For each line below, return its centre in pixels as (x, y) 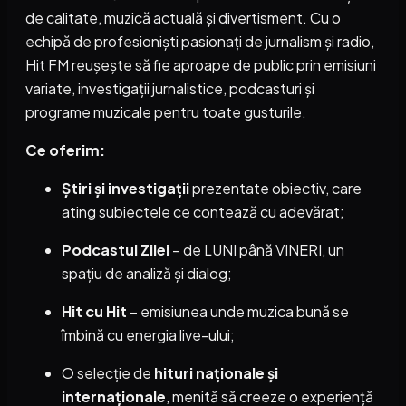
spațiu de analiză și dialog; (147, 273)
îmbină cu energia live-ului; (148, 334)
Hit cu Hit (94, 311)
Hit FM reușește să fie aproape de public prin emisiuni (201, 64)
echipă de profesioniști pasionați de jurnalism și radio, (200, 41)
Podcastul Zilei (116, 249)
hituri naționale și (216, 372)
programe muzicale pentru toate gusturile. (166, 111)
